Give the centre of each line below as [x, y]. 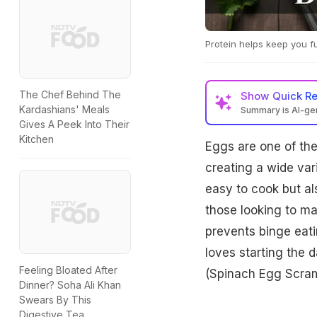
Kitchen [36, 139]
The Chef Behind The [70, 95]
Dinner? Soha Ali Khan [70, 284]
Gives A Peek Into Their [74, 125]
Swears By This [55, 299]
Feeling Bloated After [68, 270]
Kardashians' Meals [64, 110]
